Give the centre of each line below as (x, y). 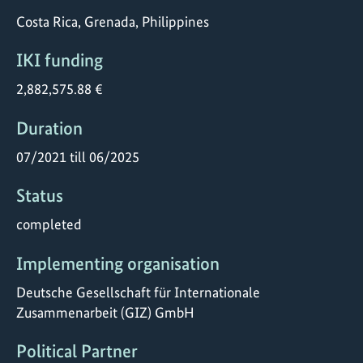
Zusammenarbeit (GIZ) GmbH (105, 312)
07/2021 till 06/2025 (78, 156)
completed (49, 224)
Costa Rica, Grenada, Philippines (113, 21)
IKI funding (60, 61)
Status (40, 196)
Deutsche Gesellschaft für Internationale (138, 292)
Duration (49, 128)
